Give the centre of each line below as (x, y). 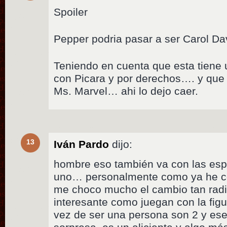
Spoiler (71, 12)
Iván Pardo (82, 144)
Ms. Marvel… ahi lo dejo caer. (126, 91)
